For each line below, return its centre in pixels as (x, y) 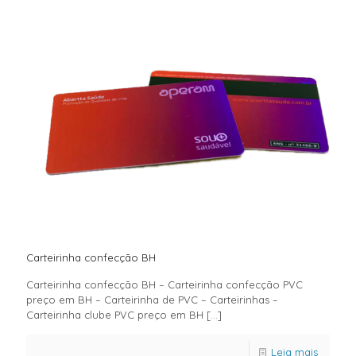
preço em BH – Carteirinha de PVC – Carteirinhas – (152, 299)
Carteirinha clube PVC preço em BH (115, 314)
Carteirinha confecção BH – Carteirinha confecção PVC (164, 284)
